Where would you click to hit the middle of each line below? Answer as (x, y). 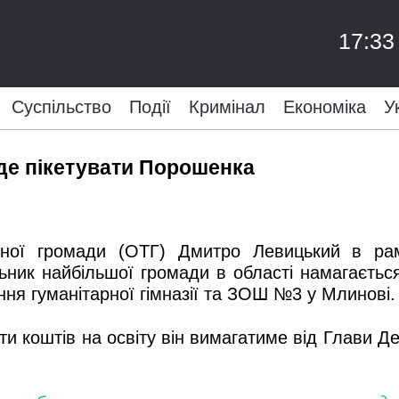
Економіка (324, 107)
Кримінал (227, 107)
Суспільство (61, 107)
